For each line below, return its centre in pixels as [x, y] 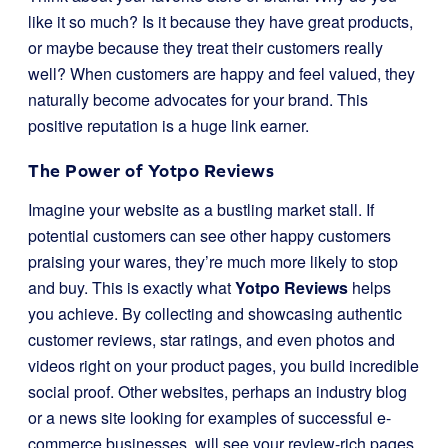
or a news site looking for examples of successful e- [209, 417]
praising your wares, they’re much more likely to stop [213, 261]
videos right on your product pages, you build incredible [223, 365]
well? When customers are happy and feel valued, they [221, 73]
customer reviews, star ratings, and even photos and [211, 339]
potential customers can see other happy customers [209, 235]
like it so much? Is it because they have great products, [220, 21]
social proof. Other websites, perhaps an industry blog [217, 391]
